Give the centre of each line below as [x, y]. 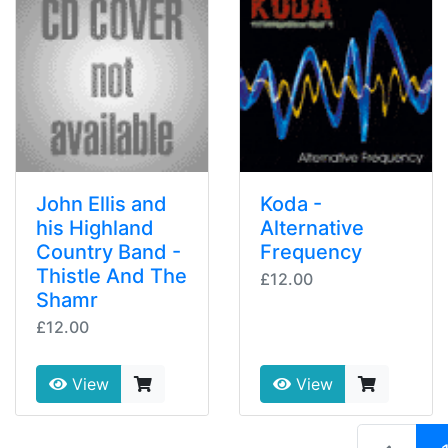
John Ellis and [101, 204]
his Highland [95, 228]
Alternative [312, 228]
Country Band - [108, 252]
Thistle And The [111, 276]
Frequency [311, 252]
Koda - [291, 204]
